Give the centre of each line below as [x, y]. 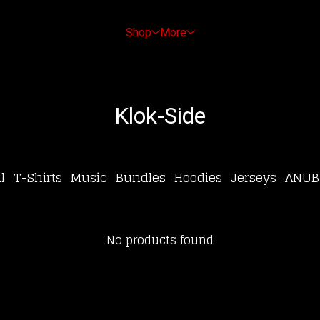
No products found [160, 240]
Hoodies [198, 177]
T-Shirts [37, 177]
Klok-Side [160, 116]
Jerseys [253, 177]
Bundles [140, 177]
